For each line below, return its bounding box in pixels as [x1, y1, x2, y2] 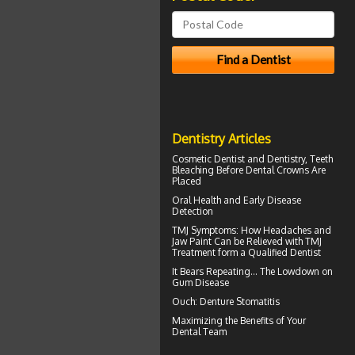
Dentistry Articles [172, 130, 271, 147]
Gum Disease [172, 276, 229, 288]
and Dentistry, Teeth [245, 152, 333, 165]
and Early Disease [221, 193, 301, 206]
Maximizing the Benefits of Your [172, 314, 306, 326]
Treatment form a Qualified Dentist [172, 246, 321, 258]
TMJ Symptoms [172, 223, 236, 236]
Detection [172, 204, 213, 217]
